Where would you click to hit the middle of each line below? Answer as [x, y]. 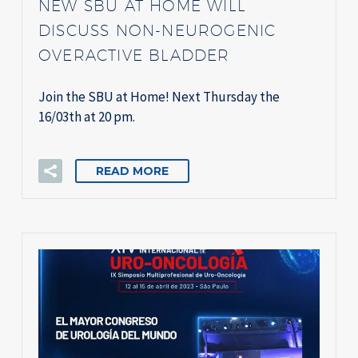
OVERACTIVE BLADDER [134, 56]
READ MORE [132, 171]
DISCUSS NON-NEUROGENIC [157, 31]
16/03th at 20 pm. [87, 117]
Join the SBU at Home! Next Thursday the [159, 97]
